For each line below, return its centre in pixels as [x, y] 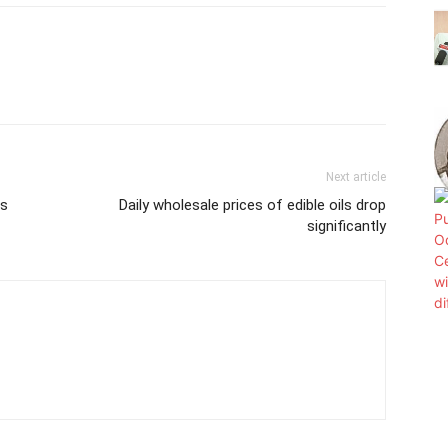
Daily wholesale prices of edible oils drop [252, 204]
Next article [356, 176]
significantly [346, 225]
